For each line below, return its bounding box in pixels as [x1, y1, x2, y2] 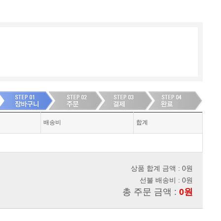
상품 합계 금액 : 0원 [131, 164, 193, 172]
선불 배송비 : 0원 [140, 176, 193, 184]
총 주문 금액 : [122, 187, 179, 197]
